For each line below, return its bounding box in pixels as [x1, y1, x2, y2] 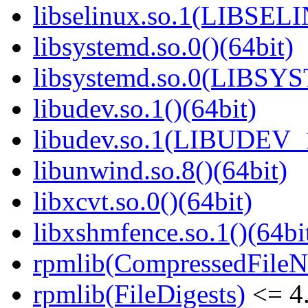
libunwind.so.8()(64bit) [33, 155, 287, 186]
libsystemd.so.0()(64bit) [33, 32, 294, 62]
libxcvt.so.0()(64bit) [33, 186, 252, 217]
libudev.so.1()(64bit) [33, 93, 256, 124]
